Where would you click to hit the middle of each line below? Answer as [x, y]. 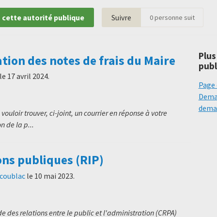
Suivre [121, 17]
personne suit [174, 17]
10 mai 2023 [54, 176]
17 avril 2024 [28, 76]
